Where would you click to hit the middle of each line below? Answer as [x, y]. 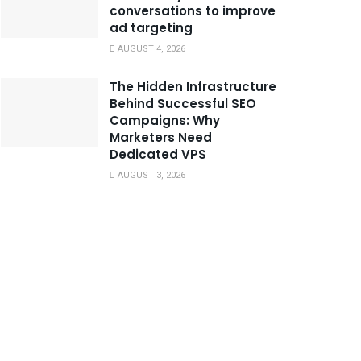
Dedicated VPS [158, 154]
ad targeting [151, 27]
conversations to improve [193, 10]
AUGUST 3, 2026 [150, 175]
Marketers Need [161, 137]
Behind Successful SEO [183, 103]
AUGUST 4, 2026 [150, 48]
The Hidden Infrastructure [193, 86]
